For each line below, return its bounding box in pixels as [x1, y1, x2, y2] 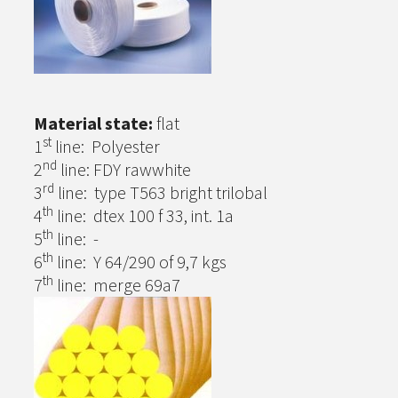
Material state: [34, 112, 153, 134]
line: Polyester [52, 135, 160, 157]
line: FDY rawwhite [57, 158, 191, 180]
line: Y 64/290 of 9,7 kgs [53, 251, 227, 273]
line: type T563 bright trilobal [54, 181, 271, 203]
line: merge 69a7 [53, 274, 180, 296]
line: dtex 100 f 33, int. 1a [53, 204, 234, 227]
